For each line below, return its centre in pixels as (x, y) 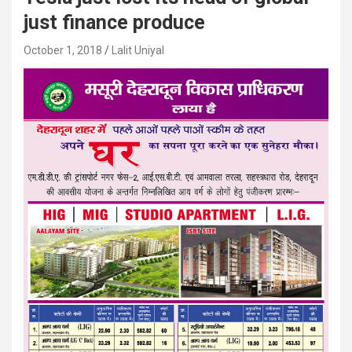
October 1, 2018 (63, 50)
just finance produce (114, 22)
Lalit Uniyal (138, 50)
